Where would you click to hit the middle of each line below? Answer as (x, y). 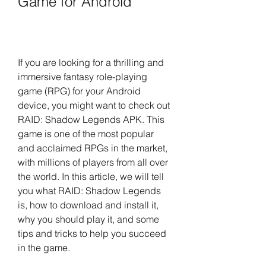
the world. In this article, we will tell (91, 176)
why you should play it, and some (88, 219)
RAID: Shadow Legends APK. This (91, 119)
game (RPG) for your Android (79, 91)
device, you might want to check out (94, 105)
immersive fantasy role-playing (83, 77)
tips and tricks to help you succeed (92, 233)
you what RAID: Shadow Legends (89, 191)
